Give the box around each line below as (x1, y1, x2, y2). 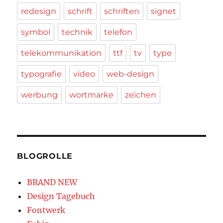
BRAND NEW (27, 177, 78, 188)
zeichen (125, 90, 157, 100)
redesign (21, 6, 57, 16)
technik (62, 27, 93, 37)
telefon (104, 27, 133, 37)
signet (151, 6, 177, 16)
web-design (107, 69, 155, 79)
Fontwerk (27, 205, 66, 216)
